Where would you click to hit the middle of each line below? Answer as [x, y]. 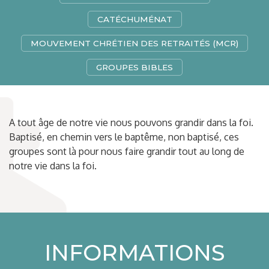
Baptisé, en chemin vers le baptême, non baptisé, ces [124, 137]
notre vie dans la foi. [53, 166]
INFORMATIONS [134, 252]
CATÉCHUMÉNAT [134, 19]
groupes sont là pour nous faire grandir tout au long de [127, 151]
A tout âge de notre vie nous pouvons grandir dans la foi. [131, 122]
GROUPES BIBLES [134, 67]
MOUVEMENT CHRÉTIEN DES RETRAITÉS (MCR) [134, 43]
